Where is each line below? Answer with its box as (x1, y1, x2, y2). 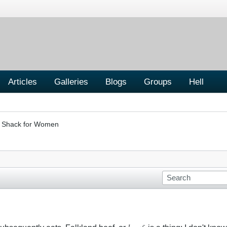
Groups (144, 76, 172, 87)
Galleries (54, 76, 88, 87)
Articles (8, 76, 37, 87)
